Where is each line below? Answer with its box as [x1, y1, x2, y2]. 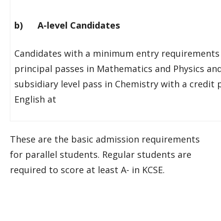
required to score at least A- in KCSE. [10, 164, 165, 176]
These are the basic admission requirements [10, 133, 200, 145]
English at [14, 93, 56, 105]
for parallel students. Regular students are [10, 148, 191, 160]
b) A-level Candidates [14, 19, 120, 31]
